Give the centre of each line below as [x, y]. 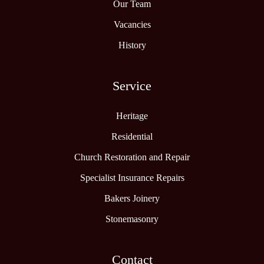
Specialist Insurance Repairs [132, 178]
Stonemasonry [132, 219]
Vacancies [132, 25]
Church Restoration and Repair [132, 157]
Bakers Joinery [132, 199]
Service [132, 86]
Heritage [132, 116]
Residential [132, 137]
